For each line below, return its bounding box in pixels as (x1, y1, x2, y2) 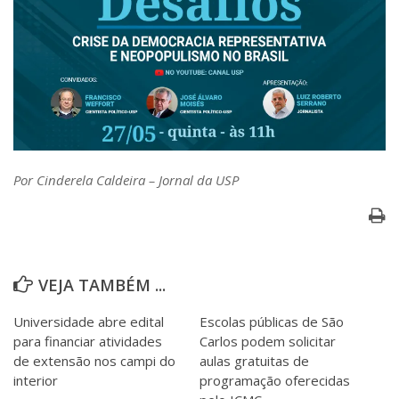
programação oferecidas (199, 371, 350, 390)
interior (13, 371, 58, 390)
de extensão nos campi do (13, 352, 175, 370)
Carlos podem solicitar (199, 332, 336, 351)
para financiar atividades (13, 332, 162, 351)
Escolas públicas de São (199, 313, 344, 331)
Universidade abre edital (13, 313, 164, 331)
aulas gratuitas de (199, 352, 309, 370)
